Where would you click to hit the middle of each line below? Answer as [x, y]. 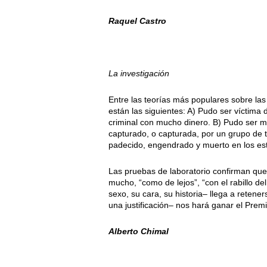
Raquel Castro [137, 21]
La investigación [139, 74]
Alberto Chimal [139, 232]
